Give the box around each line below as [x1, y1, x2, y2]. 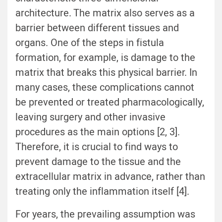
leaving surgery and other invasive [15, 110, 166, 125]
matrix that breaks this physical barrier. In [15, 65, 197, 80]
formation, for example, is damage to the [15, 51, 195, 65]
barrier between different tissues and [15, 21, 179, 36]
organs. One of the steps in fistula [15, 36, 164, 51]
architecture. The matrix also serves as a [15, 6, 195, 21]
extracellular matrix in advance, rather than [15, 169, 205, 184]
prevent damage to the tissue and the [15, 155, 181, 169]
